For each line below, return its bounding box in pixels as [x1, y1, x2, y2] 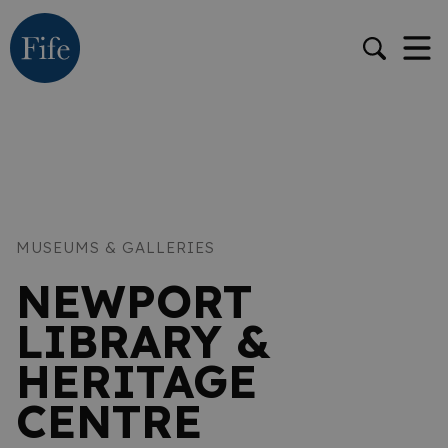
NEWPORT [16, 273, 252, 329]
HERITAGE [16, 353, 257, 409]
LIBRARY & [16, 313, 271, 369]
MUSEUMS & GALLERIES [16, 238, 215, 257]
